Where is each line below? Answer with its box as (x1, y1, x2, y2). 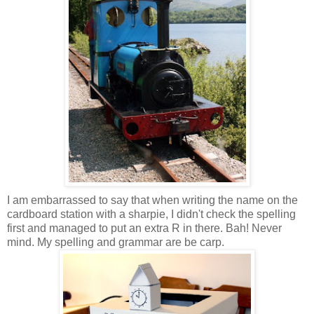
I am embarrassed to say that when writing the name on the (7, 194, 298, 207)
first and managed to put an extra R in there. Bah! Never (7, 222, 282, 235)
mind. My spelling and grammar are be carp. (7, 236, 224, 249)
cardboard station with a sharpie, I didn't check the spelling (7, 208, 296, 221)
